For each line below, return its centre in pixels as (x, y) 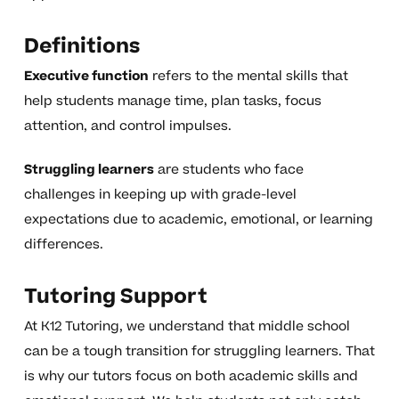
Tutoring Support (115, 297)
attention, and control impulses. (127, 126)
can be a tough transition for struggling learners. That (199, 352)
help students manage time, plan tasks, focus (172, 102)
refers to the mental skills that (248, 77)
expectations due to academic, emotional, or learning (198, 220)
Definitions (81, 47)
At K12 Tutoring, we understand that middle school (187, 327)
